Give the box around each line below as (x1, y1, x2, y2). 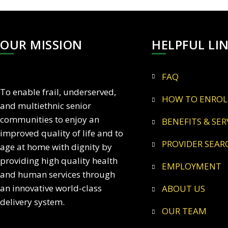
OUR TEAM (168, 205, 207, 217)
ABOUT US (167, 183, 206, 195)
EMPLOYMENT (167, 160, 222, 173)
